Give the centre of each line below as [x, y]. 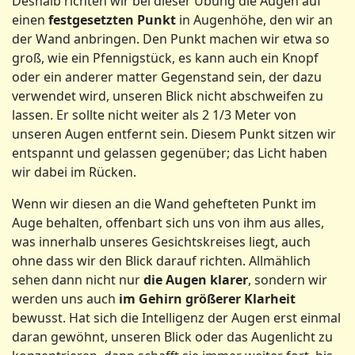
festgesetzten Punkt [112, 20]
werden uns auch [65, 299]
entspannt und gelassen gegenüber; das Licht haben [170, 153]
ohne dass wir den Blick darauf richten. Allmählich [161, 261]
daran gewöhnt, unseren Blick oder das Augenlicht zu [172, 337]
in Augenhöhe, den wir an [254, 20]
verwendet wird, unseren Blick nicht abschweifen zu [168, 96]
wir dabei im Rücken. [74, 172]
